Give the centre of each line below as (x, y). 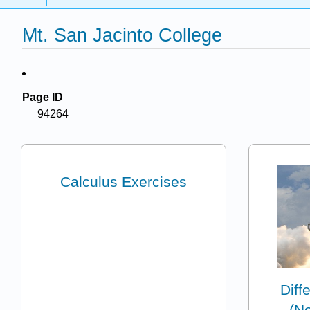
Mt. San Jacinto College (122, 35)
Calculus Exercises (124, 182)
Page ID (43, 97)
